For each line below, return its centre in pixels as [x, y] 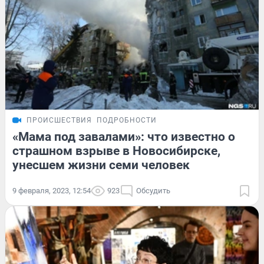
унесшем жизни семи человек [101, 165]
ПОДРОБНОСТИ [127, 121]
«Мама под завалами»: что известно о [124, 137]
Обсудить [153, 191]
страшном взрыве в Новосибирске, [116, 151]
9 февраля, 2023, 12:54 [52, 191]
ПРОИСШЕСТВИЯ [59, 121]
